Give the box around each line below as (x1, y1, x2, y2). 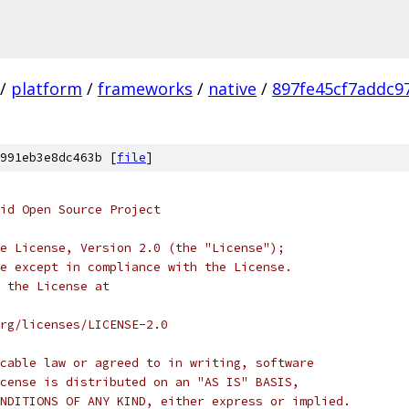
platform (11, 78, 82, 100)
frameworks (98, 78, 193, 100)
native (208, 78, 257, 100)
